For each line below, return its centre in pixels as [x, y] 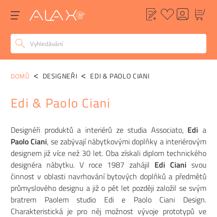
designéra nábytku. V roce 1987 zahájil [80, 164]
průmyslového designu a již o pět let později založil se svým [108, 188]
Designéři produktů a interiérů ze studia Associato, [97, 130]
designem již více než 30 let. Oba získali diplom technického [108, 153]
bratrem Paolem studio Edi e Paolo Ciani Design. [108, 199]
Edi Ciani [168, 164]
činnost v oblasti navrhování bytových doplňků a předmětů [108, 176]
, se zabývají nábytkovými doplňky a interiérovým [127, 141]
